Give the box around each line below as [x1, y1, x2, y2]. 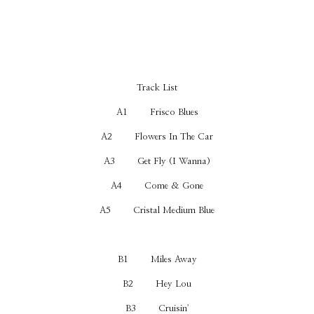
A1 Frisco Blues [116, 107, 198, 117]
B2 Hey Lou [123, 279, 191, 289]
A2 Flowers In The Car [101, 132, 213, 142]
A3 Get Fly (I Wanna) [104, 156, 210, 166]
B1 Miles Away [117, 254, 197, 264]
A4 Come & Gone [111, 181, 203, 191]
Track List [137, 83, 177, 93]
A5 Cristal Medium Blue [100, 205, 214, 215]
